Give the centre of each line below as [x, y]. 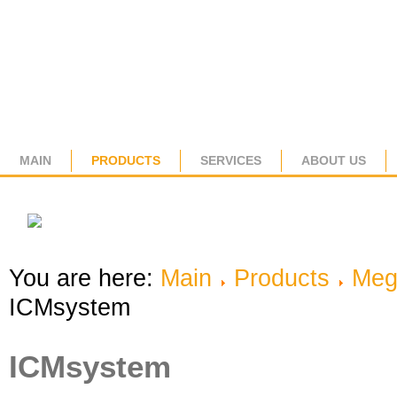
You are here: [85, 278]
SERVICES [231, 160]
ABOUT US [334, 160]
